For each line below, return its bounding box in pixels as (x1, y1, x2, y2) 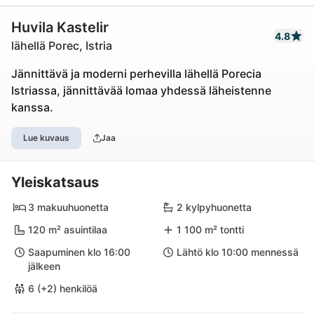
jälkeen (28, 260, 60, 272)
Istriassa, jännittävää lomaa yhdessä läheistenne (11, 83, 271, 97)
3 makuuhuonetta (28, 201, 109, 213)
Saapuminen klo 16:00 (28, 246, 130, 258)
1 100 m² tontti (177, 224, 244, 235)
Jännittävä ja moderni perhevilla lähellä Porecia (11, 67, 261, 81)
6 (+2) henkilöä (28, 282, 97, 294)
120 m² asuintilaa (28, 224, 107, 235)
